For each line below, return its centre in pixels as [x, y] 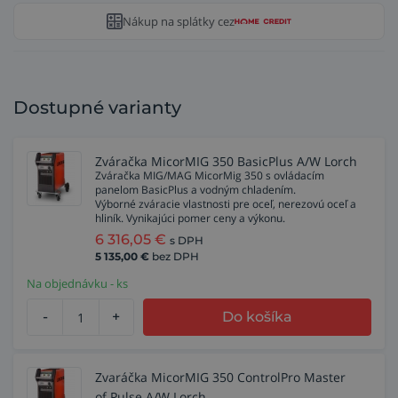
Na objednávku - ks [77, 283]
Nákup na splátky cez [179, 21]
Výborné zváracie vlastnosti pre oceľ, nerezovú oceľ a [226, 204]
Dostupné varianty [97, 107]
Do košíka [258, 317]
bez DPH [175, 256]
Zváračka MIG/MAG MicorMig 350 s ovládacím [210, 175]
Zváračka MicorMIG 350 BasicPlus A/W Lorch [226, 161]
